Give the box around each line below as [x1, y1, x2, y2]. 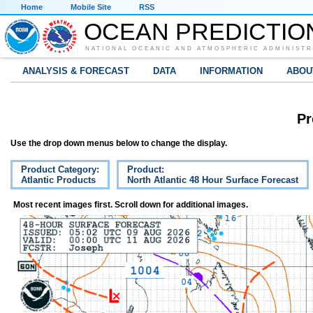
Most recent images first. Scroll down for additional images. [13, 200, 248, 210]
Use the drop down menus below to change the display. [10, 138, 227, 149]
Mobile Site [71, 3, 111, 11]
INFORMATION [200, 66, 263, 76]
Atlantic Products [21, 175, 96, 186]
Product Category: [21, 164, 99, 175]
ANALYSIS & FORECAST [22, 66, 129, 76]
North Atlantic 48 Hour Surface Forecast [127, 175, 298, 186]
